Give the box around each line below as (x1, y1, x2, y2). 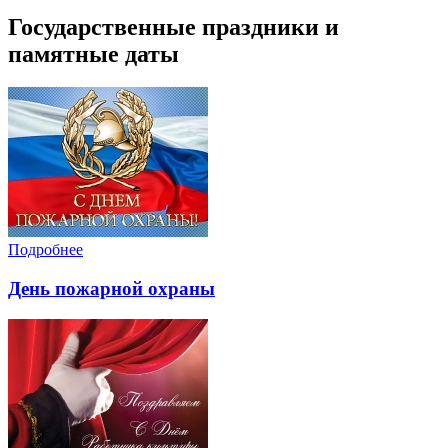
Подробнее (8, 241, 83, 259)
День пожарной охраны (8, 278, 215, 300)
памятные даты (8, 40, 179, 67)
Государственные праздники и (8, 13, 339, 40)
